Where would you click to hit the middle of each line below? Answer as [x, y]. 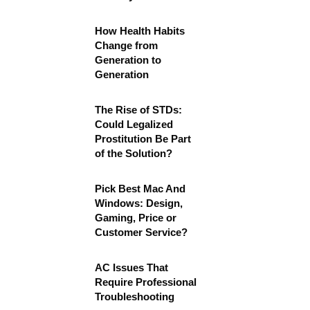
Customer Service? [141, 232]
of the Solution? [134, 153]
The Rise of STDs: [138, 110]
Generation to [128, 60]
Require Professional [146, 282]
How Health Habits [140, 31]
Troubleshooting [135, 297]
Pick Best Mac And [140, 189]
